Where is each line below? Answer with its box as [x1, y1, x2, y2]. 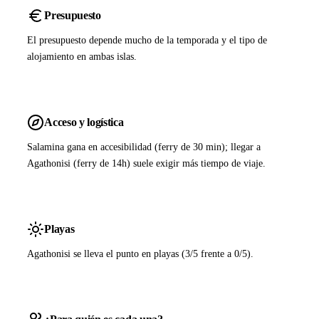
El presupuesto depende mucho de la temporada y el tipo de [27, 34, 268, 46]
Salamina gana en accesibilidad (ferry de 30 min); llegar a [27, 141, 261, 153]
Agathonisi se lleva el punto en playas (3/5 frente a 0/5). [27, 248, 254, 260]
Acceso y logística [44, 115, 124, 129]
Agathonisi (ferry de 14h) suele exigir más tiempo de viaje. [27, 157, 266, 169]
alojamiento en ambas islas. [27, 51, 137, 63]
